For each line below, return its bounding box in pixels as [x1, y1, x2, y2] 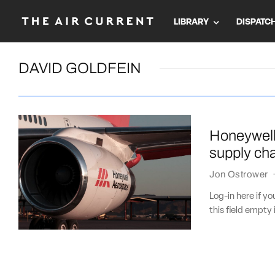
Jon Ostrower [209, 169, 268, 179]
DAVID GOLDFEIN [18, 60, 141, 76]
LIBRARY [174, 17, 209, 27]
